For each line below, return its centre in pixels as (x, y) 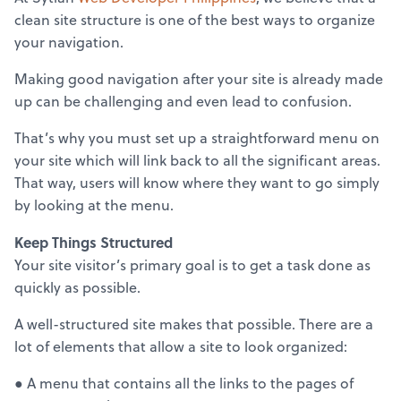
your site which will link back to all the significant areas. (197, 161)
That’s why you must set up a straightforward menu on (197, 138)
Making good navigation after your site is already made (199, 79)
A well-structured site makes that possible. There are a (194, 324)
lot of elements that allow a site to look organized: (181, 347)
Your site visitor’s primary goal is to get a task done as (192, 265)
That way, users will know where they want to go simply (197, 183)
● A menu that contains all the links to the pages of (184, 384)
